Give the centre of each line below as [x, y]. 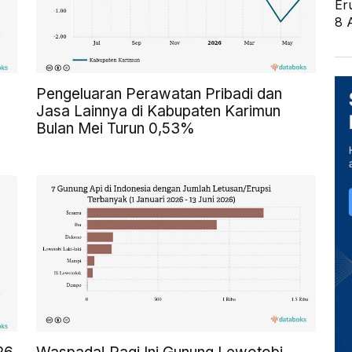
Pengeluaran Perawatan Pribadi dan [159, 93]
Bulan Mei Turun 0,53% [115, 128]
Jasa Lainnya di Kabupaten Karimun [158, 111]
